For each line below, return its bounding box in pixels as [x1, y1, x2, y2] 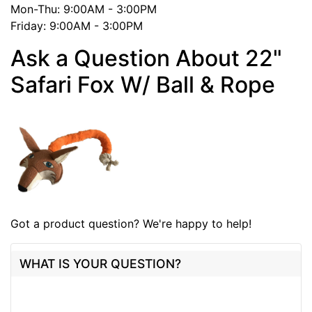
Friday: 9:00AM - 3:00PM [10, 18, 143, 33]
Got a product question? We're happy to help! [10, 216, 251, 231]
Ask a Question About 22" [10, 44, 282, 72]
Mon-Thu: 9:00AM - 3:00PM [10, 1, 157, 16]
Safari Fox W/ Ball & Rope [10, 70, 275, 98]
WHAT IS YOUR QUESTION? [19, 256, 181, 271]
